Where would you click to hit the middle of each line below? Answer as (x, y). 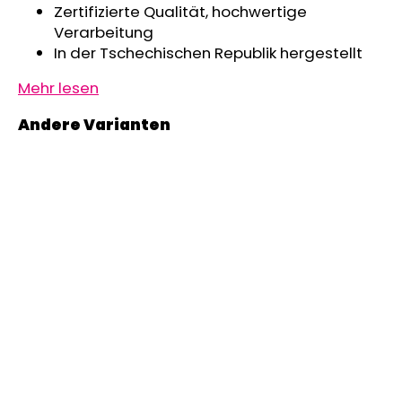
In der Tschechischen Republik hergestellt (208, 52)
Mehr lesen (58, 88)
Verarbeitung (104, 32)
